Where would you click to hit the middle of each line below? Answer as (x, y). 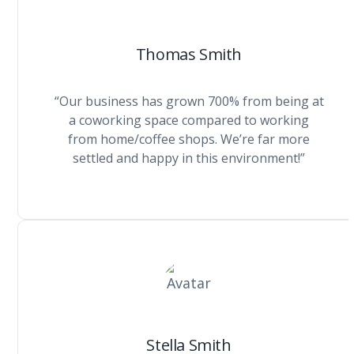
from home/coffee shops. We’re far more (189, 139)
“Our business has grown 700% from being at (189, 101)
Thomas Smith (189, 54)
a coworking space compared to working (189, 120)
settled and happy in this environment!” (189, 158)
